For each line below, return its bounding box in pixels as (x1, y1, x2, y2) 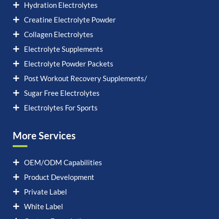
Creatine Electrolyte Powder (23, 15, 116, 24)
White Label (23, 202, 63, 211)
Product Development (23, 173, 94, 182)
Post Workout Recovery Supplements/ (23, 74, 147, 83)
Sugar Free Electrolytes (23, 88, 100, 98)
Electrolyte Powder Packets (23, 59, 113, 68)
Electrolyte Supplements (23, 44, 103, 54)
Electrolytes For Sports (23, 103, 98, 112)
